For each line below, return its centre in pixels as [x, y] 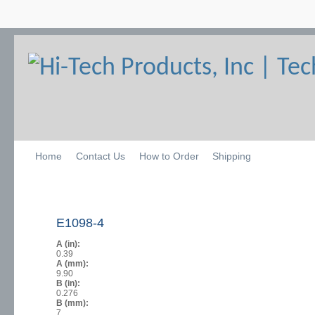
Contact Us [100, 156]
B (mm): [73, 303]
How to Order [169, 156]
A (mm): [73, 264]
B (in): [69, 284]
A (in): [69, 244]
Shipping [232, 156]
